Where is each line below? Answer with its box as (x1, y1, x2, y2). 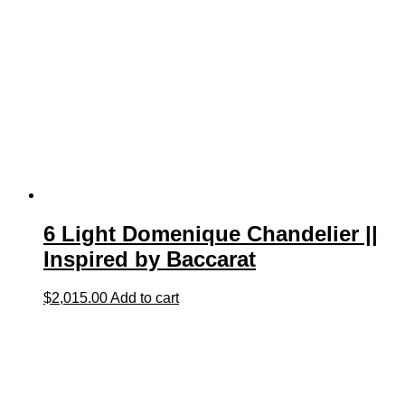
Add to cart (110, 290, 179, 306)
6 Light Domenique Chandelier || (43, 221, 378, 247)
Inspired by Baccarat (43, 247, 256, 272)
